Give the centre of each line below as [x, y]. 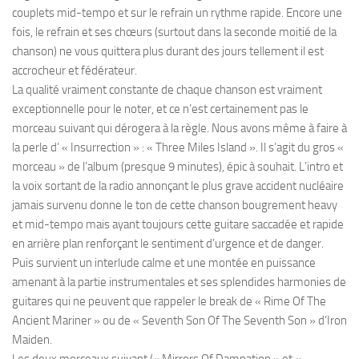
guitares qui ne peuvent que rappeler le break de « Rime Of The [169, 301]
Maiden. [32, 339]
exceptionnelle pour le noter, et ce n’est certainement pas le [160, 109]
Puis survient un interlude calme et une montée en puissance [164, 262]
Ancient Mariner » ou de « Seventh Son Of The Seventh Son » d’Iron [179, 320]
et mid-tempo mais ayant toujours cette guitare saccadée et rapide [178, 224]
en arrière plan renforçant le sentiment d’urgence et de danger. [168, 243]
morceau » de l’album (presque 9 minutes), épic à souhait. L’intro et [177, 166]
